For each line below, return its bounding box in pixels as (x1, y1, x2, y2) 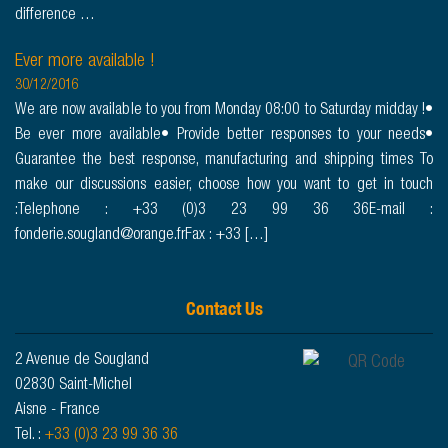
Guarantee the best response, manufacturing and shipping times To (15, 153, 433, 170)
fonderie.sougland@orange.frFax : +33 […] (15, 228, 268, 245)
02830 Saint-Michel (15, 378, 132, 395)
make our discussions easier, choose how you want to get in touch (15, 178, 433, 195)
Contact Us (185, 297, 263, 321)
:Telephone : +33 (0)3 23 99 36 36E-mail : (15, 203, 433, 220)
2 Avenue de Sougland (15, 353, 149, 370)
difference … (15, 8, 95, 25)
